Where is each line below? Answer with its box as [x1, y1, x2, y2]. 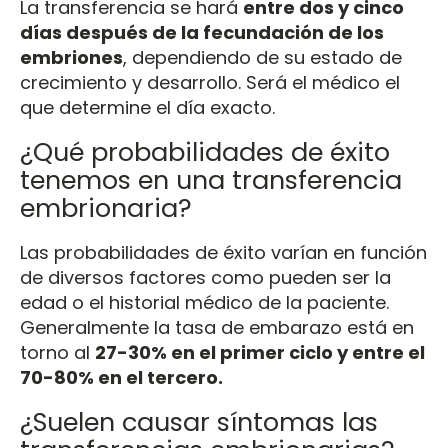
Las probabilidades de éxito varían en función [20, 240, 427, 265]
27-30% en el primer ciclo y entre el [95, 340, 425, 365]
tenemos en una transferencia [20, 162, 402, 198]
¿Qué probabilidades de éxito [20, 134, 390, 170]
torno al [20, 340, 95, 365]
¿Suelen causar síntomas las [20, 404, 378, 440]
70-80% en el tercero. [20, 365, 227, 390]
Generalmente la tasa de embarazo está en [20, 315, 414, 340]
